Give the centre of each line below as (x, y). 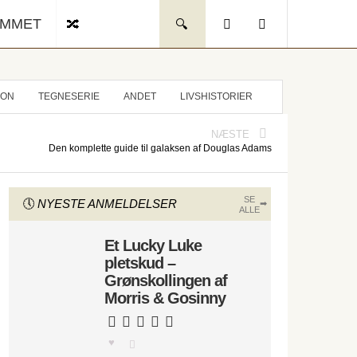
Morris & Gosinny (165, 298)
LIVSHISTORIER (216, 96)
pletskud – (140, 263)
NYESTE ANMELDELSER (107, 204)
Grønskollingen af (166, 280)
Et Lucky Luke (153, 245)
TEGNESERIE (69, 96)
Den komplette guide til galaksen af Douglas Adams (160, 148)
